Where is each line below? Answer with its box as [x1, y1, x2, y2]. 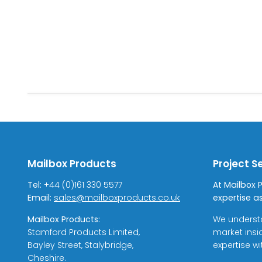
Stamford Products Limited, [27, 226, 140, 239]
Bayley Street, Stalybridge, [27, 239, 133, 251]
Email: [27, 192, 51, 204]
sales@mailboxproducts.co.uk [54, 192, 180, 204]
